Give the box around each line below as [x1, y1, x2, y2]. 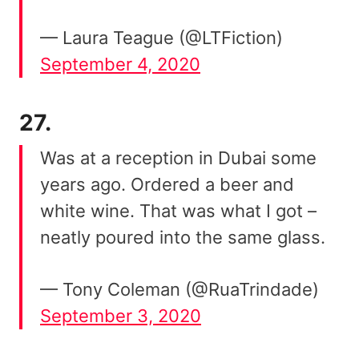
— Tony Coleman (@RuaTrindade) [40, 278, 319, 300]
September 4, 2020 [40, 53, 200, 75]
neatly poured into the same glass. [40, 226, 325, 248]
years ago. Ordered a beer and [40, 173, 294, 195]
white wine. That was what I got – [40, 200, 317, 221]
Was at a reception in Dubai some [40, 147, 317, 168]
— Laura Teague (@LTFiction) [40, 26, 283, 48]
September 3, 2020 [40, 305, 201, 326]
